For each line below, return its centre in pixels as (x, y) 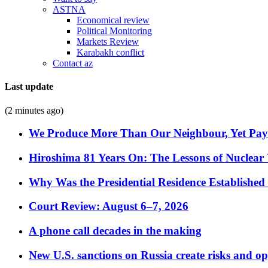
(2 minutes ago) (34, 110)
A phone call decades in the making (115, 231)
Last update (29, 87)
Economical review (113, 20)
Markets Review (108, 42)
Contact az (73, 63)
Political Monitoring (114, 31)
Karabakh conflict (110, 52)
